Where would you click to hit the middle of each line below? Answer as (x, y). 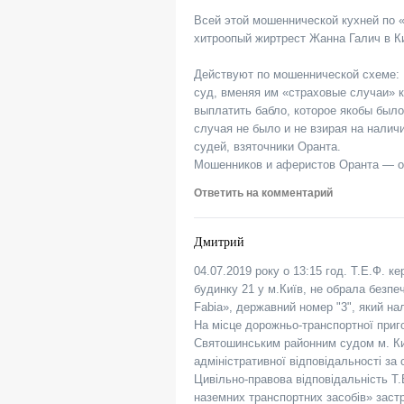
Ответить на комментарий (263, 193)
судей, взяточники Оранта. (267, 147)
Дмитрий (219, 242)
